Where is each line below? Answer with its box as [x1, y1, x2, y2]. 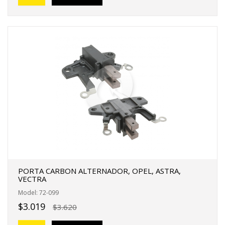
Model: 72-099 [18, 188, 59, 197]
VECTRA [18, 174, 46, 184]
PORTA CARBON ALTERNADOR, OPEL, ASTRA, [18, 166, 181, 176]
